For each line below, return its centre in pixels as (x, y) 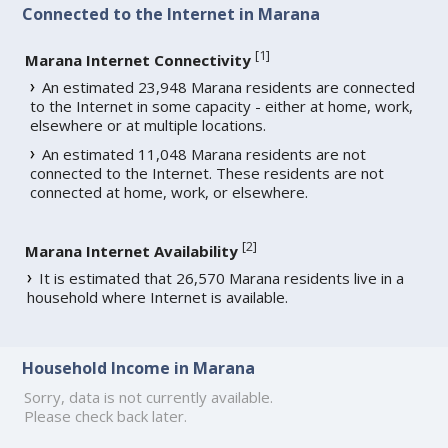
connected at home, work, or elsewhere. (169, 191)
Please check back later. (106, 416)
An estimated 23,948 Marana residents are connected (229, 86)
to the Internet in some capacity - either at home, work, (222, 105)
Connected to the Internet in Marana (171, 13)
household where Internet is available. (158, 296)
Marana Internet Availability (132, 250)
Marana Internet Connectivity (138, 59)
